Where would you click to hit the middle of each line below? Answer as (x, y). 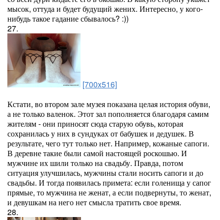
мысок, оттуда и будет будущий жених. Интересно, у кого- (105, 9)
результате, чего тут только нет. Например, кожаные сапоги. (108, 143)
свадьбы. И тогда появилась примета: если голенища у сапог (109, 182)
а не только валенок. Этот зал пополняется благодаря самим (108, 114)
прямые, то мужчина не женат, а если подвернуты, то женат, (109, 192)
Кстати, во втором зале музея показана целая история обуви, (109, 104)
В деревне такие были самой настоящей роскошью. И (97, 153)
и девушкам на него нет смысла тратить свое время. (94, 202)
